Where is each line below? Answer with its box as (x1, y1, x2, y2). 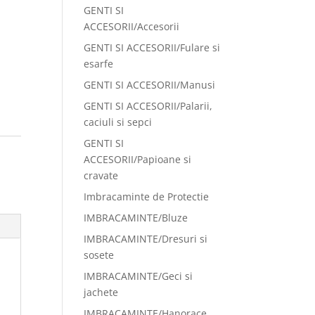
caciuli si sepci (84, 115, 153, 129)
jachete (84, 285, 119, 299)
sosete (84, 248, 115, 262)
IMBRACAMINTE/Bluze (84, 211, 188, 224)
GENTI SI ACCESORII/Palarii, (84, 99, 213, 112)
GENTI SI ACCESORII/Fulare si (84, 41, 221, 54)
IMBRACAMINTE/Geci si (84, 269, 193, 283)
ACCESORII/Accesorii (84, 20, 180, 33)
